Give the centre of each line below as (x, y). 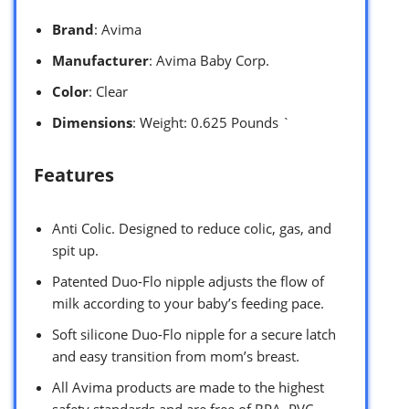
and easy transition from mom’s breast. (176, 356)
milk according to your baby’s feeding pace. (188, 303)
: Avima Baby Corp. (209, 60)
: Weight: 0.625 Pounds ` (211, 122)
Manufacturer (100, 60)
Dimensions (92, 122)
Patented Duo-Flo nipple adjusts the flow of (188, 281)
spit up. (75, 250)
